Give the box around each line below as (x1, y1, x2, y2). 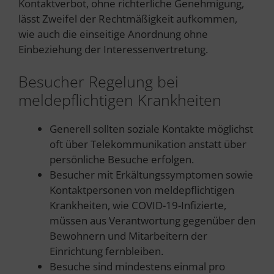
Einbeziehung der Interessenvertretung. (18, 42, 208, 56)
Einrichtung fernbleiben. (50, 244, 163, 259)
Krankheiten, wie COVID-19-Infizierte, (50, 198, 226, 213)
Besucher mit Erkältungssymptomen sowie (50, 168, 253, 182)
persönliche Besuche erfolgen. (50, 152, 194, 167)
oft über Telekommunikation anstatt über (50, 137, 246, 152)
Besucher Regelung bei (18, 71, 179, 92)
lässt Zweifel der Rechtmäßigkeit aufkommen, (18, 11, 237, 26)
